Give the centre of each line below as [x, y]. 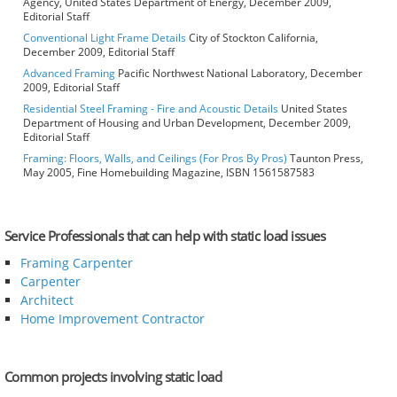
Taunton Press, [325, 159]
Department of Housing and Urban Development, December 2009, [187, 123]
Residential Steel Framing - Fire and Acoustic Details [151, 109]
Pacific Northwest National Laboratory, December [239, 74]
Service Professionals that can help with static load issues [165, 236]
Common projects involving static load [113, 377]
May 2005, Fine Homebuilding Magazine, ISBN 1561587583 [169, 173]
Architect [47, 300]
